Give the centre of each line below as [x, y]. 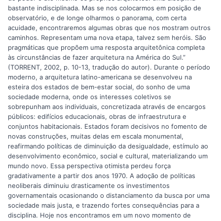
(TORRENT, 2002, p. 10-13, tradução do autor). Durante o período [109, 67]
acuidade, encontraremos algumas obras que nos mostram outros [109, 28]
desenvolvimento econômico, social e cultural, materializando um [108, 156]
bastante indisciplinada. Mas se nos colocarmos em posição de [105, 8]
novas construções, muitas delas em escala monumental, [96, 136]
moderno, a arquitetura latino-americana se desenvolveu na [100, 77]
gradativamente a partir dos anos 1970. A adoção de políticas [102, 176]
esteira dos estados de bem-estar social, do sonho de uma [99, 87]
